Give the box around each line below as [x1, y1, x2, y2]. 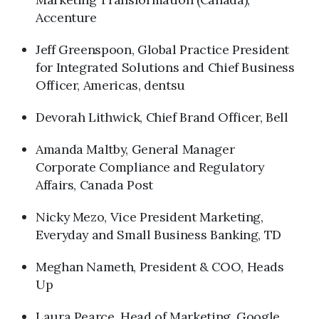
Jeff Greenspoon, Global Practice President [36, 41, 289, 58]
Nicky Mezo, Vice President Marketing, [36, 209, 263, 225]
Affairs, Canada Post [36, 177, 153, 193]
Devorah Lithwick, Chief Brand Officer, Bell [36, 109, 288, 125]
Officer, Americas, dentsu [36, 77, 186, 93]
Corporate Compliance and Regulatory [36, 159, 264, 175]
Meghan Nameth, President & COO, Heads [36, 258, 284, 275]
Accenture [36, 9, 97, 26]
